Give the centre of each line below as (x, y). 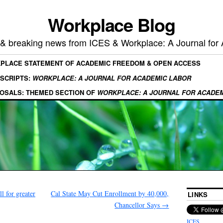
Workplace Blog (111, 24)
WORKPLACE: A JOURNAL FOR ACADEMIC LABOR (112, 78)
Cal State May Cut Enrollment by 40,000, (110, 193)
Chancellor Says (138, 205)
